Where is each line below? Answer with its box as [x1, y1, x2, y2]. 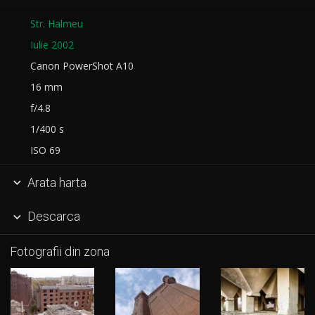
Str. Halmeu [30, 17, 83, 31]
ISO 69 [25, 143, 60, 157]
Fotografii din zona [9, 244, 110, 259]
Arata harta [24, 174, 86, 190]
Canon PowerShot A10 [25, 59, 134, 73]
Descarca [24, 209, 80, 224]
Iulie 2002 [30, 38, 74, 52]
